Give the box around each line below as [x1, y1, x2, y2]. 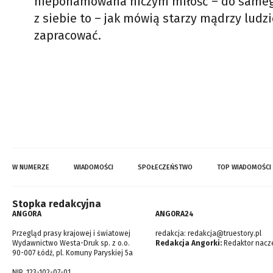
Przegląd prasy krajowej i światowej [12, 229, 130, 238]
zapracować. [34, 28, 104, 43]
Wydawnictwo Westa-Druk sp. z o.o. [12, 239, 130, 247]
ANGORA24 [155, 210, 194, 218]
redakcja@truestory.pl [188, 229, 261, 238]
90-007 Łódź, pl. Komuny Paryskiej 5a [12, 249, 133, 257]
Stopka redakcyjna [12, 198, 101, 210]
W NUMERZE [12, 163, 49, 171]
